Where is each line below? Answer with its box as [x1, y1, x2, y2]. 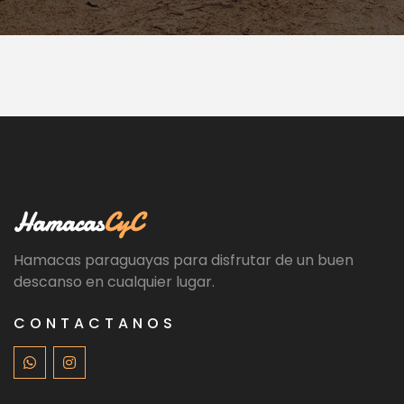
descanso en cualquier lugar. [14, 271, 215, 292]
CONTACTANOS [14, 312, 177, 334]
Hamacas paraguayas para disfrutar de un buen [14, 249, 353, 271]
